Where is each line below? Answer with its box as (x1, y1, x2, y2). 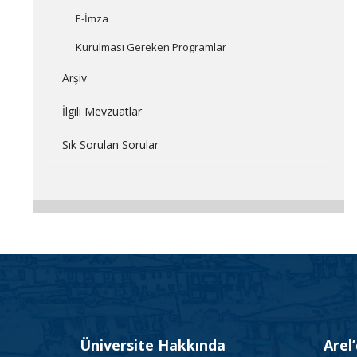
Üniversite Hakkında (80, 335, 226, 355)
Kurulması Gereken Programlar (75, 40, 226, 54)
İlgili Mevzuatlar (61, 104, 142, 119)
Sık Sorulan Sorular (61, 137, 159, 152)
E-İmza (75, 11, 108, 25)
